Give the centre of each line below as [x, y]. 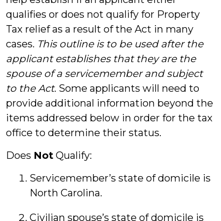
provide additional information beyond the [110, 103]
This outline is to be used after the [120, 44]
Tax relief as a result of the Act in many [100, 29]
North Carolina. [66, 193]
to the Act [30, 88]
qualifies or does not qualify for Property [103, 14]
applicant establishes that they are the [101, 59]
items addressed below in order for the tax [109, 118]
